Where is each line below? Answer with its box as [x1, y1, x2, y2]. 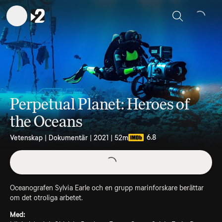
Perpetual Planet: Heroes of [10, 95, 190, 113]
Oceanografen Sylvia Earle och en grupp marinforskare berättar [10, 184, 204, 192]
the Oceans [10, 112, 82, 131]
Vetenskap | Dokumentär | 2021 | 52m [10, 133, 128, 142]
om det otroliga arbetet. [10, 194, 83, 202]
